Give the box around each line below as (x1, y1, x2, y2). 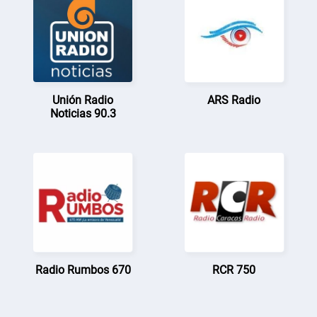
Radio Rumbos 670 (35, 263, 131, 277)
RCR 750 (212, 263, 256, 277)
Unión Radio (52, 93, 114, 107)
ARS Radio (207, 93, 261, 107)
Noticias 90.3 (50, 106, 116, 120)
